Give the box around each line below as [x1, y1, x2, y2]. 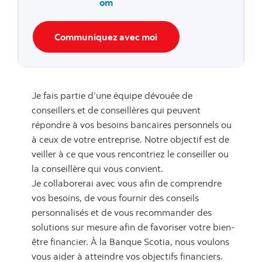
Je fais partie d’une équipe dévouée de [32, 89, 192, 102]
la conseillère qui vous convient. [32, 163, 163, 175]
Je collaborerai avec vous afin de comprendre [32, 177, 222, 189]
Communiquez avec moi [54, 30, 158, 43]
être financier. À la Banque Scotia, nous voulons [32, 236, 229, 248]
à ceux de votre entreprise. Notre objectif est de [32, 133, 229, 146]
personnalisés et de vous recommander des [32, 206, 212, 219]
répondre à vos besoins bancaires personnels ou [32, 119, 232, 131]
